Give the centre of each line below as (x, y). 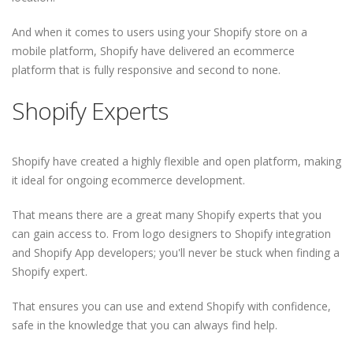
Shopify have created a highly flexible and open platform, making (176, 161)
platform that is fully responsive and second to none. (146, 70)
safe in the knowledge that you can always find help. (145, 325)
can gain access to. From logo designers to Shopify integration (171, 234)
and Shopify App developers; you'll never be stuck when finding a (176, 253)
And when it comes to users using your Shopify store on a (160, 32)
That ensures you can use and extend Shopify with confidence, (171, 306)
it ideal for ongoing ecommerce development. (128, 180)
